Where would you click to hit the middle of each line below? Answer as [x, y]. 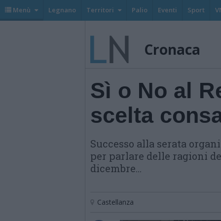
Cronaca [172, 49]
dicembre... [116, 168]
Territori [100, 10]
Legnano [62, 10]
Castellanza [115, 202]
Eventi [167, 10]
